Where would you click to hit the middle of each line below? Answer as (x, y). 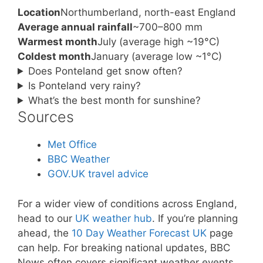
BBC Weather (79, 159)
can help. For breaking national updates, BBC (124, 247)
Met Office (72, 144)
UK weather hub (114, 218)
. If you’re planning (195, 218)
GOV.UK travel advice (98, 174)
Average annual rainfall (75, 27)
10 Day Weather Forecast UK (139, 233)
